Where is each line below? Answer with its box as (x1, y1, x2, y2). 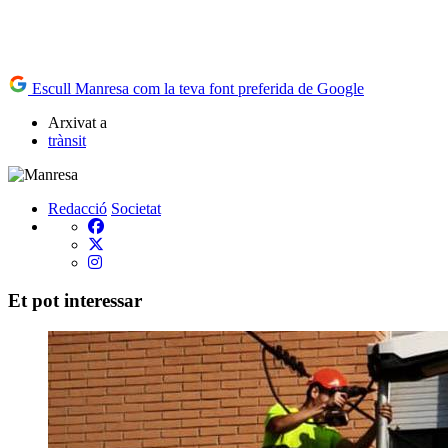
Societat (111, 199, 161, 217)
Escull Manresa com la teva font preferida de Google (28, 79, 364, 97)
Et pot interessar (8, 290, 142, 312)
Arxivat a (48, 113, 107, 131)
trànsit (48, 131, 86, 149)
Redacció (48, 199, 107, 217)
